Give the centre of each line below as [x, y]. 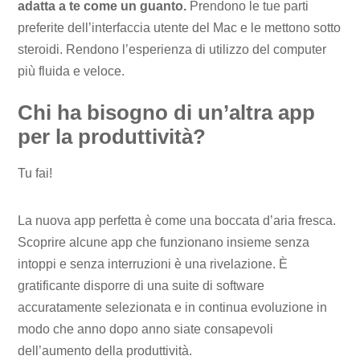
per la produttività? [112, 137]
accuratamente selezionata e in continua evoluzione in [173, 308]
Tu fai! [35, 173]
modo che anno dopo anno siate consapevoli [146, 329]
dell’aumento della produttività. [105, 351]
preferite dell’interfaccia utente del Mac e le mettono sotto [180, 28]
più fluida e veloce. [72, 72]
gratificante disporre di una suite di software [141, 286]
